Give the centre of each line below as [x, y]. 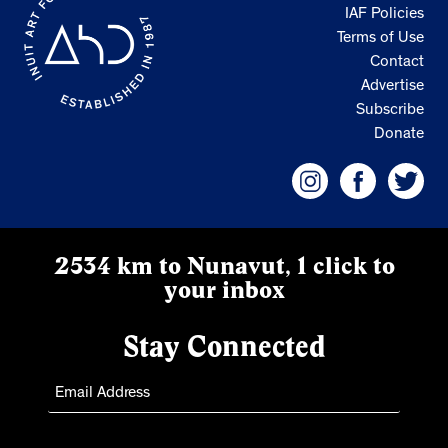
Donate [399, 135]
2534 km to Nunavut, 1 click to [224, 266]
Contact [397, 63]
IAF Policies [384, 15]
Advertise [392, 87]
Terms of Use [380, 39]
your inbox [224, 290]
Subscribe [390, 111]
